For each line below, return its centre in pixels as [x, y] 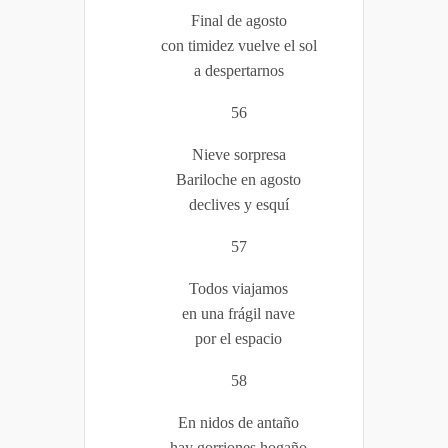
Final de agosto [238, 20]
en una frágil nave [238, 313]
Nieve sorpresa [238, 154]
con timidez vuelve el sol [238, 45]
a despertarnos [238, 70]
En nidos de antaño [238, 422]
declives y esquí [238, 204]
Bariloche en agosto [238, 179]
